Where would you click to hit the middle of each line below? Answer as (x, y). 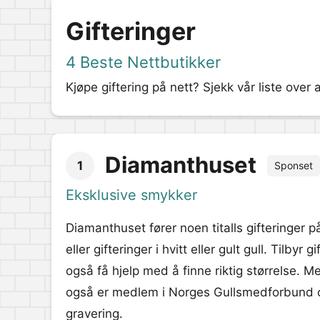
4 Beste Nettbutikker (143, 62)
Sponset (294, 165)
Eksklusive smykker (131, 195)
